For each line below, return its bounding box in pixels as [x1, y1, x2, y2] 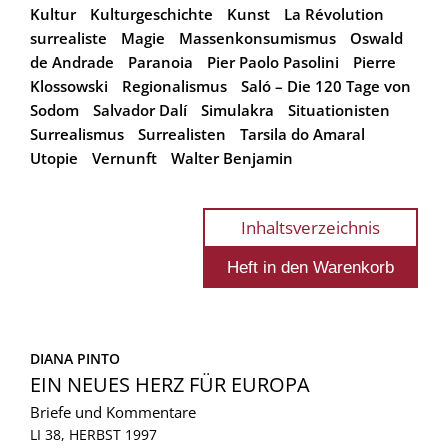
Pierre [353, 51, 396, 72]
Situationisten [288, 99, 390, 120]
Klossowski [30, 75, 108, 96]
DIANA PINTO [30, 348, 120, 368]
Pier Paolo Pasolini [207, 51, 339, 72]
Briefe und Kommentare [30, 401, 196, 422]
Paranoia [128, 51, 193, 72]
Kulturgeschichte [90, 3, 213, 24]
